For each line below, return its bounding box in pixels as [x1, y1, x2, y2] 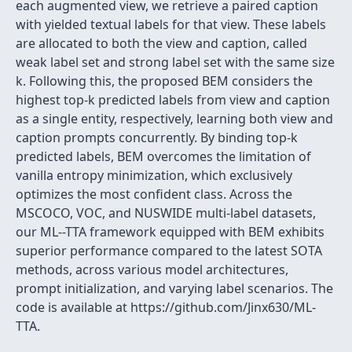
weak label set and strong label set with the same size [16, 53, 335, 71]
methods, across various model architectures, [16, 261, 288, 278]
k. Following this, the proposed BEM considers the [16, 72, 313, 90]
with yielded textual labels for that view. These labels [16, 16, 326, 33]
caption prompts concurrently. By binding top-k [16, 129, 298, 146]
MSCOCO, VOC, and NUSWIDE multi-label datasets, [16, 204, 316, 222]
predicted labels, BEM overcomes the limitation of [16, 148, 311, 165]
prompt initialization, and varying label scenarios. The [16, 280, 333, 297]
